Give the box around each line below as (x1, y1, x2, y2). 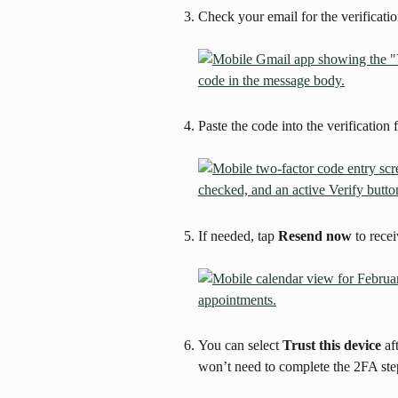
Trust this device (283, 338, 381, 354)
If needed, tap (198, 227, 278, 243)
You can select (198, 338, 283, 354)
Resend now (278, 227, 352, 243)
